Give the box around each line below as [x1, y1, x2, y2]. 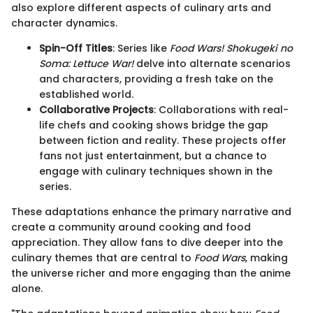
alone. [11, 282, 43, 296]
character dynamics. [11, 16, 117, 31]
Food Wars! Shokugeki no [170, 41, 293, 56]
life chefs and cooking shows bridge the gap [39, 118, 268, 133]
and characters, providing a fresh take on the [39, 72, 273, 87]
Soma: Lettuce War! [39, 57, 133, 71]
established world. [39, 87, 133, 102]
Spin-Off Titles [39, 41, 112, 56]
